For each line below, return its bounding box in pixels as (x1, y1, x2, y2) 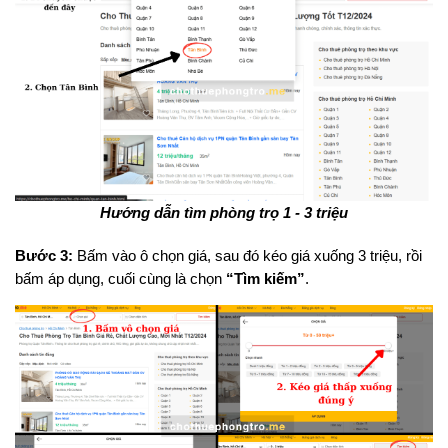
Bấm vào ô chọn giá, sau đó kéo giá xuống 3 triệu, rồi (73, 247, 422, 264)
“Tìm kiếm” (226, 270, 305, 287)
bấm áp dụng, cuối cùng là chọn (15, 270, 226, 287)
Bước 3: (15, 247, 73, 264)
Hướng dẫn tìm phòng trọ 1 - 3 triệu (100, 203, 348, 221)
